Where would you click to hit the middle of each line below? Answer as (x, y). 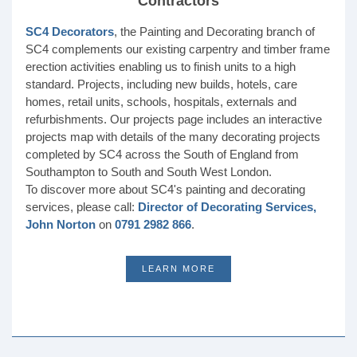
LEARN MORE (178, 268)
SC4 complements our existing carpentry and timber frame (178, 49)
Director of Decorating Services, (227, 206)
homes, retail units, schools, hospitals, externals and (161, 101)
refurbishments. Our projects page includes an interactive (174, 119)
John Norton (62, 224)
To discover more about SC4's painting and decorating (165, 189)
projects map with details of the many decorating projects (173, 136)
